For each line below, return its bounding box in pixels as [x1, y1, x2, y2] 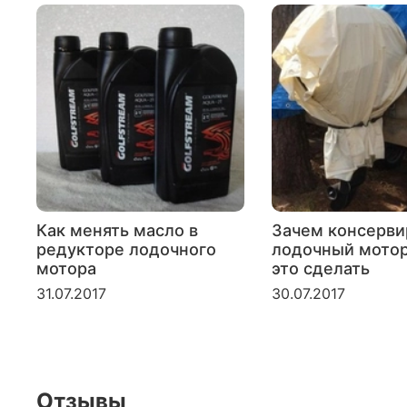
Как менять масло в [36, 221, 198, 241]
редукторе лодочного [36, 240, 216, 260]
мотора [36, 259, 96, 279]
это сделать [271, 259, 370, 279]
